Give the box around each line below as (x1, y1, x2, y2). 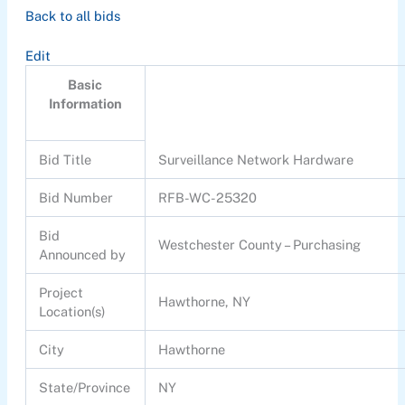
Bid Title (39, 152, 92, 168)
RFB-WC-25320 (158, 190, 258, 206)
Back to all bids (24, 7, 120, 24)
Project (39, 285, 84, 301)
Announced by (39, 247, 127, 263)
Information (48, 96, 122, 112)
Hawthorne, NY (158, 294, 251, 310)
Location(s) (39, 304, 107, 320)
